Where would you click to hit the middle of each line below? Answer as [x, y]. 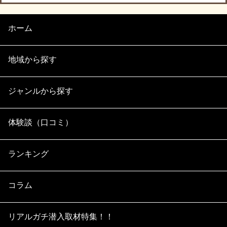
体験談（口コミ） [41, 122]
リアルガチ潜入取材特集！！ [61, 217]
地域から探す [32, 60]
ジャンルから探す [41, 91]
